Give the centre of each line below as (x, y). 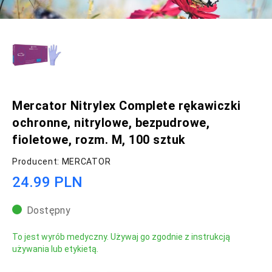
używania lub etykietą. (55, 249)
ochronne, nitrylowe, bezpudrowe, (111, 123)
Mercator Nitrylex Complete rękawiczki (127, 106)
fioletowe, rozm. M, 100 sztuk (99, 140)
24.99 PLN (47, 182)
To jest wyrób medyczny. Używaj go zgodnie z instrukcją (121, 237)
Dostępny (49, 211)
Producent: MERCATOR (62, 162)
